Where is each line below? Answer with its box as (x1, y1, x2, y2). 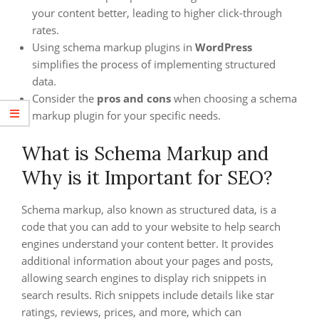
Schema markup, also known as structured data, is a (21, 202, 276, 216)
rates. (32, 23, 59, 37)
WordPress (195, 40, 252, 54)
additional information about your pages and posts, (21, 253, 273, 268)
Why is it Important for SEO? (21, 166, 273, 189)
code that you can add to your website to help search (21, 219, 281, 234)
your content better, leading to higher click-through (32, 6, 282, 20)
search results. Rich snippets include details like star (21, 288, 274, 302)
